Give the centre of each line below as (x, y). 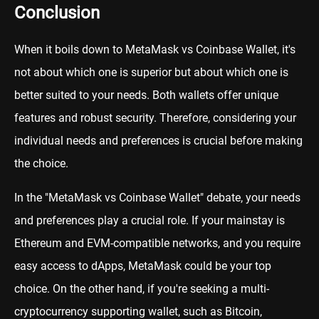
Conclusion (57, 13)
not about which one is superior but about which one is (151, 73)
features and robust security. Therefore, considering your (155, 118)
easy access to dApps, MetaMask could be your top (143, 266)
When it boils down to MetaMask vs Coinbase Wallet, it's (155, 50)
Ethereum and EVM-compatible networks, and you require (157, 244)
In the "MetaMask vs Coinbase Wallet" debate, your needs (157, 198)
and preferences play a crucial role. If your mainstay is (150, 221)
